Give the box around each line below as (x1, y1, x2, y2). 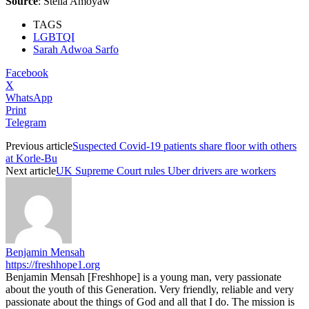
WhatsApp (6, 91, 52, 103)
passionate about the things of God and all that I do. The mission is (6, 295, 295, 308)
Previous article (6, 139, 72, 152)
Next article (6, 164, 56, 177)
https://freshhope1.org (6, 258, 100, 270)
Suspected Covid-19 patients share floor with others (72, 139, 297, 152)
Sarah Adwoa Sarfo (33, 43, 119, 55)
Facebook (6, 66, 48, 79)
